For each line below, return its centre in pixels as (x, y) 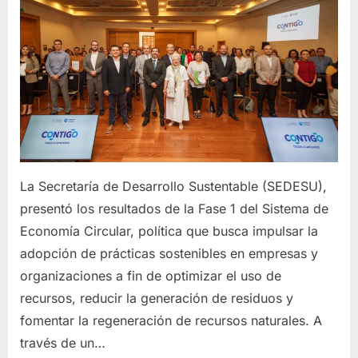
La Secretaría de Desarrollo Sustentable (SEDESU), (173, 187)
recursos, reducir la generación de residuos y (157, 298)
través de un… (63, 343)
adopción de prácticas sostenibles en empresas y (169, 254)
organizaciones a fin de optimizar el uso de (151, 276)
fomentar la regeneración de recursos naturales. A (171, 321)
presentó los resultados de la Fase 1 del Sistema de (174, 209)
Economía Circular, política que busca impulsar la (169, 231)
